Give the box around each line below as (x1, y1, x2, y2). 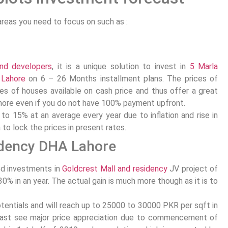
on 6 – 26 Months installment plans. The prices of (25, 73, 218, 83)
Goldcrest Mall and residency (62, 163, 167, 174)
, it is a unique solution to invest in (52, 61, 190, 71)
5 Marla (189, 61, 218, 71)
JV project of (167, 163, 218, 174)
